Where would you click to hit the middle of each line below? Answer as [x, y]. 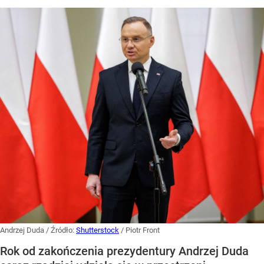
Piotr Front [143, 230]
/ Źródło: [61, 230]
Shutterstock [98, 230]
